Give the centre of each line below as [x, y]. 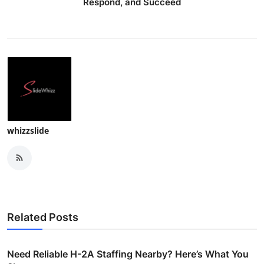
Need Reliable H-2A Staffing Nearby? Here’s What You [128, 254]
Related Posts [43, 217]
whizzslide [28, 130]
